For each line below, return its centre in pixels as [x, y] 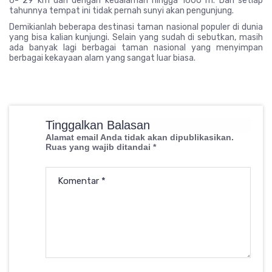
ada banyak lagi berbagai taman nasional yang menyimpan [136, 48]
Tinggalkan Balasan [98, 125]
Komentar [80, 181]
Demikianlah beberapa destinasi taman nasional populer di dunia [136, 27]
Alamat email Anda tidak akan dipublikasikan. [140, 138]
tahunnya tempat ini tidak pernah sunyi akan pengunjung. [121, 11]
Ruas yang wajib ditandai [99, 147]
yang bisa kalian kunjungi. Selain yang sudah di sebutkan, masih [136, 38]
